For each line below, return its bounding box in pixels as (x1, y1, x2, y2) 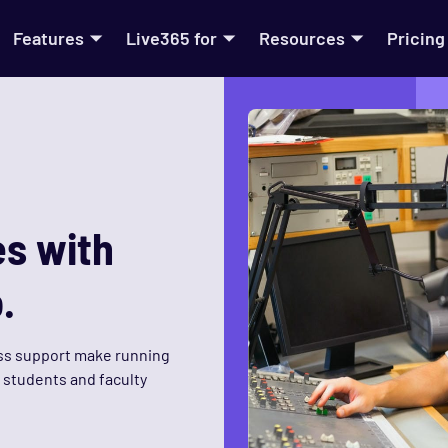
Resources (259, 26, 345, 49)
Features (13, 26, 84, 49)
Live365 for (126, 26, 217, 49)
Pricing (387, 27, 445, 49)
